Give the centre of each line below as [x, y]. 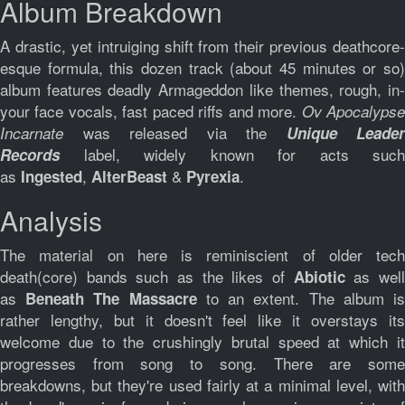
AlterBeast [129, 176]
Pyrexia [213, 176]
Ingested [52, 176]
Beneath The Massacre [116, 298]
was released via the [184, 132]
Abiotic [324, 277]
